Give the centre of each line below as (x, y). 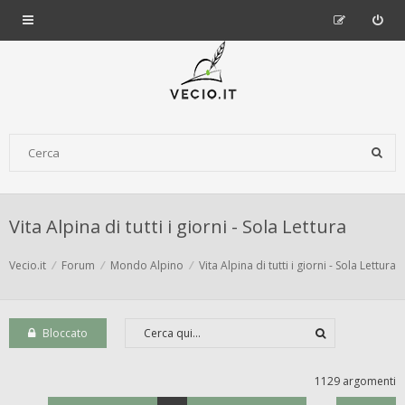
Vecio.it (28, 265)
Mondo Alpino (147, 265)
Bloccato (65, 333)
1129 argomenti (355, 381)
